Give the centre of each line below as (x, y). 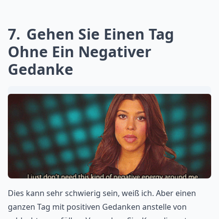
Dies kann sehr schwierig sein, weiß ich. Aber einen (102, 193)
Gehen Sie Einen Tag (98, 34)
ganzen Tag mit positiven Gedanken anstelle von (97, 207)
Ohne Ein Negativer (80, 51)
